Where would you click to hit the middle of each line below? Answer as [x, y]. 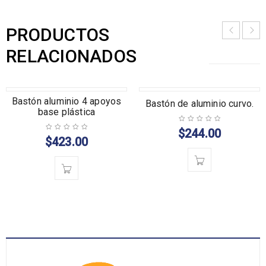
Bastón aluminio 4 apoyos [66, 101]
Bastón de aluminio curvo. [199, 104]
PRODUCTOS [58, 35]
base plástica [66, 112]
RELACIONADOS [71, 56]
